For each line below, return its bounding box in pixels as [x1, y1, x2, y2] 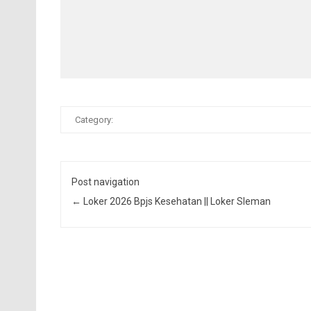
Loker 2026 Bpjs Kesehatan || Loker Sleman [81, 196, 271, 208]
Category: [74, 114, 113, 125]
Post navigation [72, 176, 140, 188]
